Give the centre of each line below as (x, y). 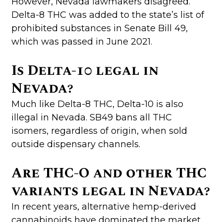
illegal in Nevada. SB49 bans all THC (91, 117)
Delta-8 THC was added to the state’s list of (108, 15)
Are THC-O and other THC (109, 173)
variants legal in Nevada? (110, 191)
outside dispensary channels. (76, 144)
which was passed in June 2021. (82, 41)
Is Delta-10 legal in (85, 70)
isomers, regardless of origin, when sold (99, 131)
